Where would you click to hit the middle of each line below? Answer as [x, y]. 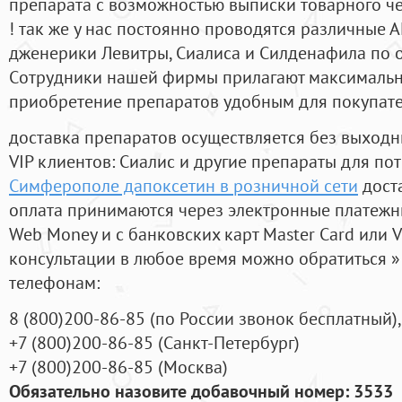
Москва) [196, 367]
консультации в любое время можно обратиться [200, 258]
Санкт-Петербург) [232, 343]
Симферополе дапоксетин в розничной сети [184, 186]
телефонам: [54, 283]
